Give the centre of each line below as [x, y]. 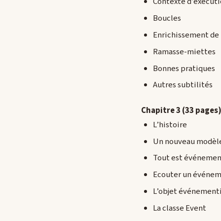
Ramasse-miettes [184, 52]
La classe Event [180, 208]
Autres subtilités [183, 85]
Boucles [167, 18]
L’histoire [170, 125]
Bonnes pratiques [184, 68]
